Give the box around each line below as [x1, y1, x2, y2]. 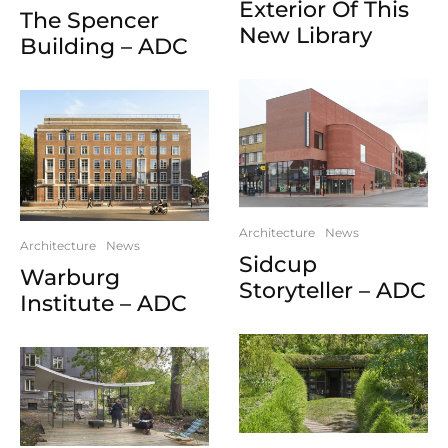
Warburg [20, 263, 120, 291]
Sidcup [239, 250, 317, 278]
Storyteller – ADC [239, 276, 426, 304]
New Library [239, 22, 372, 50]
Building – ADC [20, 32, 188, 60]
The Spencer [20, 6, 159, 34]
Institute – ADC [20, 289, 187, 317]
